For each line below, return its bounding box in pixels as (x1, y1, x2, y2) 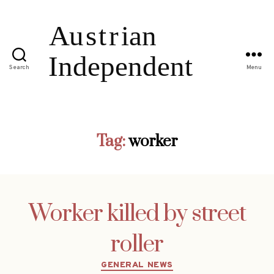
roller (111, 229, 163, 259)
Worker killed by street (28, 199, 246, 229)
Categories (136, 255, 190, 270)
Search (9, 64, 29, 72)
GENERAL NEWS (101, 259, 173, 270)
